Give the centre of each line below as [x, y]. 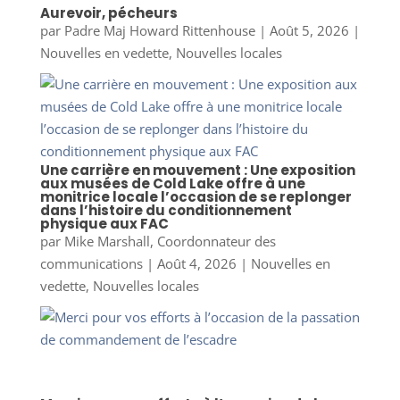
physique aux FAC [104, 224]
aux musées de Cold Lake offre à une [172, 184]
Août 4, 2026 [196, 264]
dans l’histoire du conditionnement [166, 211]
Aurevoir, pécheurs [108, 12]
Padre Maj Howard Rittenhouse [159, 30]
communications [91, 264]
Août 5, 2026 [309, 30]
